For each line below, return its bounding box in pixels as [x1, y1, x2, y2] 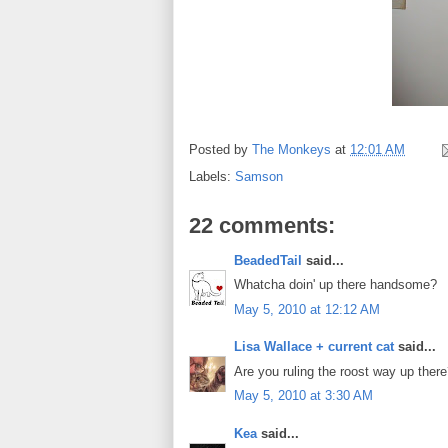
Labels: [189, 168, 235, 184]
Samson [235, 168, 283, 184]
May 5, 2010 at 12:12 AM [234, 301, 380, 317]
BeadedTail [234, 252, 302, 268]
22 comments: [189, 212, 335, 238]
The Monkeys [252, 141, 331, 157]
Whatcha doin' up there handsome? [234, 277, 437, 293]
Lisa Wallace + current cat [234, 339, 394, 355]
